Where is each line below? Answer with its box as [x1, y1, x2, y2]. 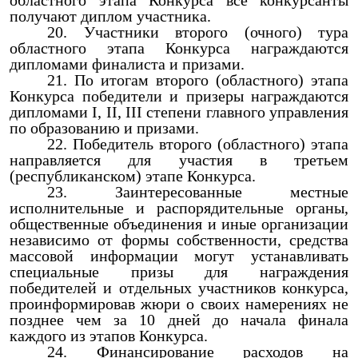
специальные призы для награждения [10, 263, 348, 280]
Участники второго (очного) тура [83, 23, 349, 41]
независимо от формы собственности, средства [10, 231, 348, 249]
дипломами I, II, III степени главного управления [10, 103, 348, 121]
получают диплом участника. [10, 7, 211, 25]
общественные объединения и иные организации [10, 215, 348, 233]
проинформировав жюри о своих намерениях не [10, 295, 348, 312]
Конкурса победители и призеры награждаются [10, 87, 348, 105]
